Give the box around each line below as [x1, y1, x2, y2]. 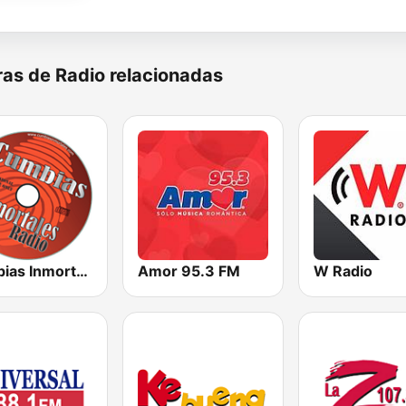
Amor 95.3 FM [138, 262, 241, 281]
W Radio [313, 262, 372, 281]
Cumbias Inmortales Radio [76, 262, 88, 281]
